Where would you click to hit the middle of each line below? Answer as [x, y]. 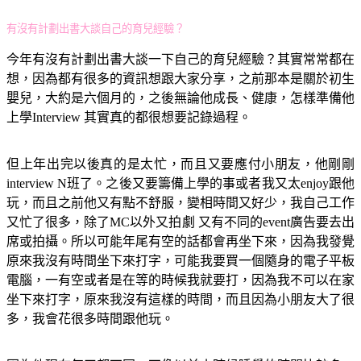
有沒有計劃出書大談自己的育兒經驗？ [95, 28]
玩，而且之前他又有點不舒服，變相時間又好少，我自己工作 [180, 202]
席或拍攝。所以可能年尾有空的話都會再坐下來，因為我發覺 [180, 241]
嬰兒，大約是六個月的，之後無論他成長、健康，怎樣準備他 [180, 98]
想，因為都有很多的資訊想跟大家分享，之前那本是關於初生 [180, 78]
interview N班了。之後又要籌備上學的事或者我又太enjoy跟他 [180, 183]
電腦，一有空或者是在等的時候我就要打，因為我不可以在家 [180, 280]
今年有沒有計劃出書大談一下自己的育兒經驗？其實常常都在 [180, 59]
